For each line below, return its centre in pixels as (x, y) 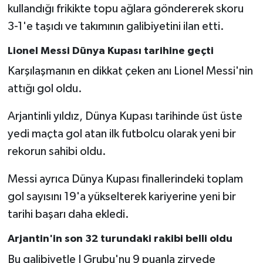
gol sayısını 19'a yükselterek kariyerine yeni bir (122, 197)
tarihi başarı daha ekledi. (68, 215)
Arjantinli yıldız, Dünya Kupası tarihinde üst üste (125, 117)
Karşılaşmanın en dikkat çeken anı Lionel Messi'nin (130, 71)
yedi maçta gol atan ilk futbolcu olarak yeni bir (122, 134)
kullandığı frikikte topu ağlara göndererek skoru (125, 9)
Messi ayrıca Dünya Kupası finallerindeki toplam (125, 179)
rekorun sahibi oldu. (57, 152)
